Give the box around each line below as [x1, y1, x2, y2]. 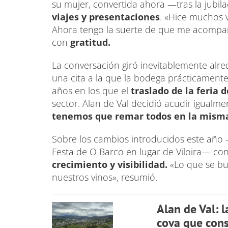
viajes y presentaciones [52, 10, 160, 23]
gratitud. [68, 36, 116, 48]
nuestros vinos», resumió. [52, 170, 162, 183]
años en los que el [52, 84, 131, 97]
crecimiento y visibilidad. [52, 158, 167, 170]
